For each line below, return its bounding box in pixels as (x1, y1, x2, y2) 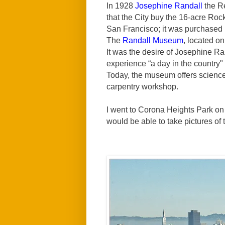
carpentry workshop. (106, 82, 178, 91)
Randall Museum (123, 36, 183, 45)
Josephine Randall (135, 1, 202, 10)
